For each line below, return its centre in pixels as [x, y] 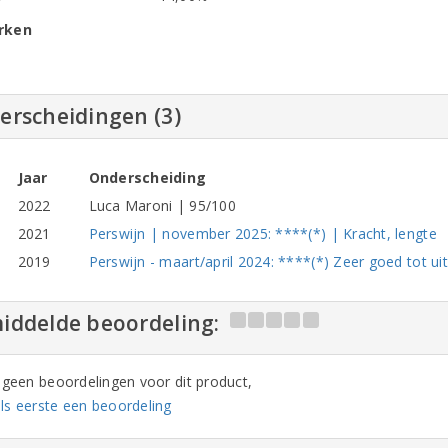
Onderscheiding [147, 177]
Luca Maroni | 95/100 [162, 205]
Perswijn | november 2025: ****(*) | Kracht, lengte [262, 233]
